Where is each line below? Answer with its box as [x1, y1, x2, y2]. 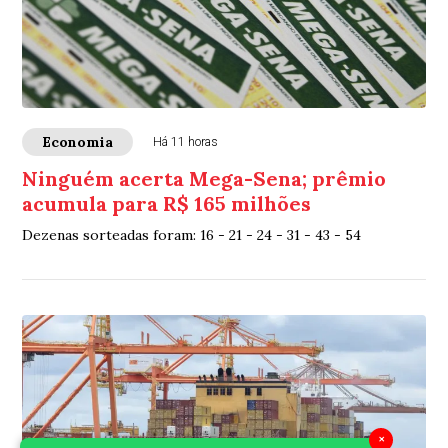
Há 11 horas [153, 135, 219, 150]
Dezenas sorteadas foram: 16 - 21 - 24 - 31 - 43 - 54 [22, 226, 362, 245]
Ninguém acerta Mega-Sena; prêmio [22, 166, 387, 192]
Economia [42, 133, 114, 152]
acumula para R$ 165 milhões [22, 191, 312, 217]
